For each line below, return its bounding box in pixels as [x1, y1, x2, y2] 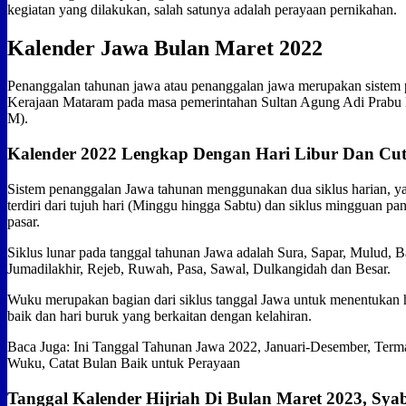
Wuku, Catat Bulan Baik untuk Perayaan [7, 354, 240, 371]
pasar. [7, 213, 40, 229]
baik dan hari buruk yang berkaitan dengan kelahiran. [7, 307, 312, 324]
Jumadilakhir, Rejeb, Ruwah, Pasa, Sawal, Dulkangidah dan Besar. [7, 260, 391, 276]
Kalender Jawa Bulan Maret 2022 [7, 35, 323, 60]
